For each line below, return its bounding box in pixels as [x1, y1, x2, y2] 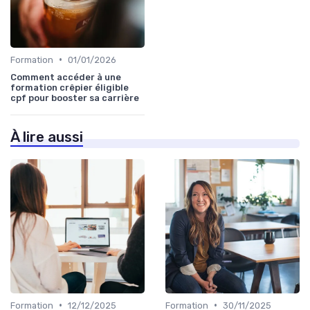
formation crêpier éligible [10, 82, 129, 93]
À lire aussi [10, 128, 83, 145]
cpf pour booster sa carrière [10, 92, 139, 103]
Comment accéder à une [10, 71, 121, 82]
